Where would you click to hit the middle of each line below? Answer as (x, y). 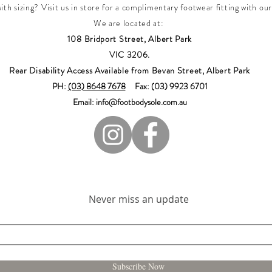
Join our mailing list (138, 179)
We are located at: (130, 23)
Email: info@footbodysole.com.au (130, 102)
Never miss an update (138, 199)
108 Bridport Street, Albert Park (130, 39)
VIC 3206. (130, 55)
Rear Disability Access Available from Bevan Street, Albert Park (130, 70)
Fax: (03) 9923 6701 (166, 86)
